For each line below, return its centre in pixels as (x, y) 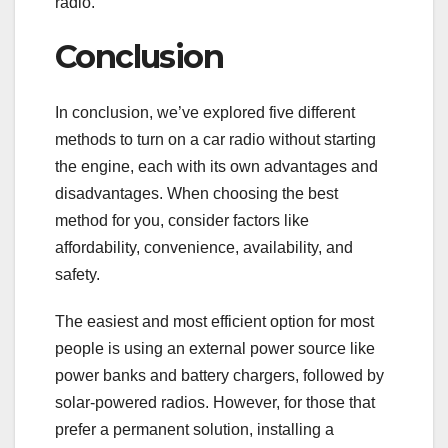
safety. (77, 275)
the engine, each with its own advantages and (216, 167)
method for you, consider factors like (182, 221)
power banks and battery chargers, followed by (219, 376)
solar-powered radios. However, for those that (215, 403)
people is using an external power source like (215, 349)
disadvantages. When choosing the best (196, 194)
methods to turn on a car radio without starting (215, 140)
